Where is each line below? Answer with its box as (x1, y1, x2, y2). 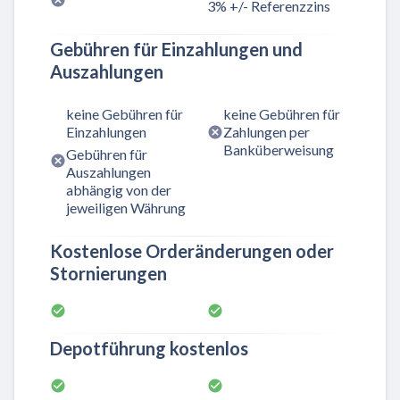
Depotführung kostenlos (50, 337, 248, 360)
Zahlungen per (223, 122, 310, 140)
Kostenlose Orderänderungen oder (50, 240, 334, 262)
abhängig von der (66, 181, 171, 199)
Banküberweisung (223, 140, 334, 158)
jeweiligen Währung (66, 199, 186, 217)
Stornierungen (50, 262, 167, 285)
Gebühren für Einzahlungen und (50, 37, 303, 60)
